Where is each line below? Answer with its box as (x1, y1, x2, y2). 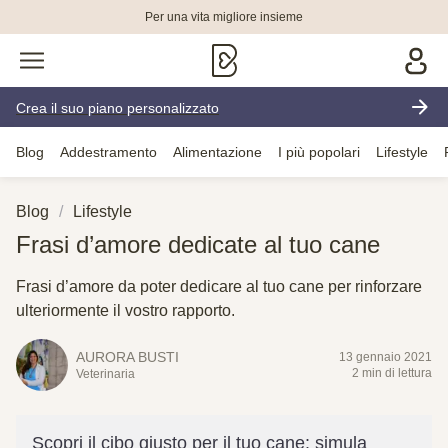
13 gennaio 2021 (339, 350, 432, 364)
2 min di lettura (352, 366, 432, 380)
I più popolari (278, 143, 360, 160)
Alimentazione (173, 143, 262, 160)
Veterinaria (76, 367, 135, 381)
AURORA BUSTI (76, 349, 179, 365)
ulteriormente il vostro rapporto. (16, 302, 235, 319)
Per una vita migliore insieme (145, 10, 303, 24)
